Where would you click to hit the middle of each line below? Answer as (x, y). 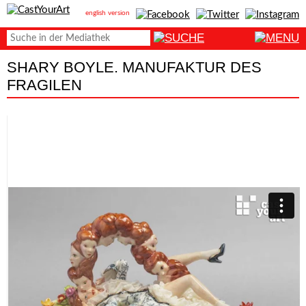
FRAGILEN (44, 85)
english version (108, 13)
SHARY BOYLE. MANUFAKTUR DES (134, 67)
